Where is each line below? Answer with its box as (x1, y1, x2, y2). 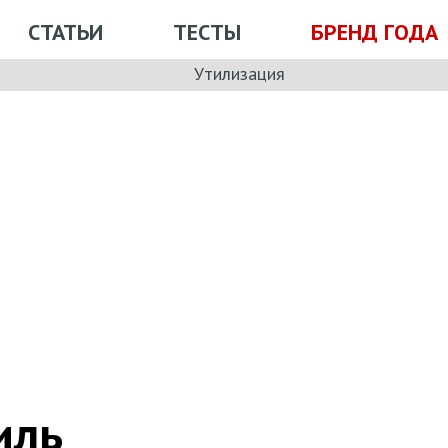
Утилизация (194, 61, 285, 85)
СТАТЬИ (28, 17, 103, 46)
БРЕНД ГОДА (311, 17, 438, 46)
